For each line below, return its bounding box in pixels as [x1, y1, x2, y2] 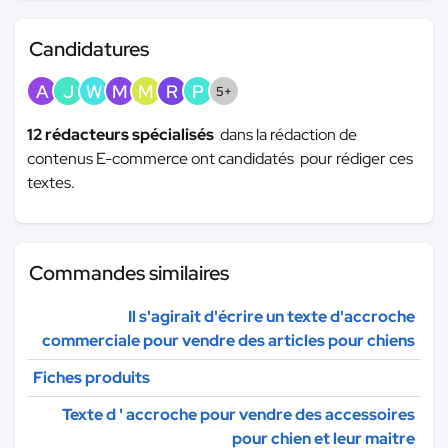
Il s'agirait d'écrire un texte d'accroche [128, 305, 415, 327]
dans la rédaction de [220, 123, 357, 145]
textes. [27, 171, 75, 193]
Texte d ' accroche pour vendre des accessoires [62, 403, 415, 425]
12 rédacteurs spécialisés [27, 123, 220, 145]
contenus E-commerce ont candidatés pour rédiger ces [27, 147, 413, 169]
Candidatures [29, 35, 149, 62]
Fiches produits [33, 366, 150, 388]
